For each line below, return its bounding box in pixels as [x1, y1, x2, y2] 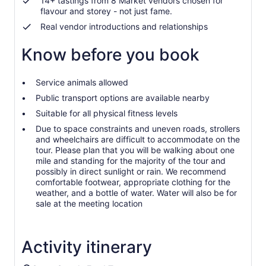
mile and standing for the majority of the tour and [36, 156, 226, 166]
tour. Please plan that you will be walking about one [36, 145, 235, 155]
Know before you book [21, 45, 199, 65]
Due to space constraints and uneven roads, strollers [36, 123, 240, 134]
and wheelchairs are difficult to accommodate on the [36, 134, 240, 144]
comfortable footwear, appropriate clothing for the [36, 177, 230, 187]
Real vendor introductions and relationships [40, 21, 208, 31]
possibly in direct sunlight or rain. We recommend [36, 166, 226, 176]
